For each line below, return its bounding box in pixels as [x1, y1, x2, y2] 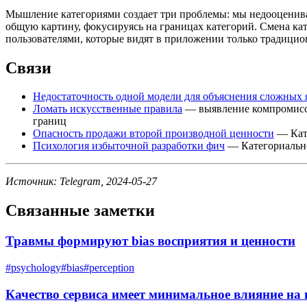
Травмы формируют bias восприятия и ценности [5, 234, 295, 249]
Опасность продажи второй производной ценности [33, 127, 274, 140]
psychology [11, 261, 61, 273]
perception [89, 261, 134, 273]
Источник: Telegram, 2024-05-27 [5, 175, 157, 188]
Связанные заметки [5, 201, 155, 220]
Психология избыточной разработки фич [33, 140, 225, 152]
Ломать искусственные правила [33, 103, 182, 115]
